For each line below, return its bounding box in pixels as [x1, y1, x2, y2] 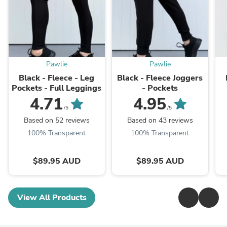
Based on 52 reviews [23, 116, 90, 126]
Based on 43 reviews [127, 116, 193, 126]
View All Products [17, 192, 87, 204]
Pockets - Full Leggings [12, 83, 102, 94]
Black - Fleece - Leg [19, 72, 95, 84]
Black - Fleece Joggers [117, 72, 203, 84]
